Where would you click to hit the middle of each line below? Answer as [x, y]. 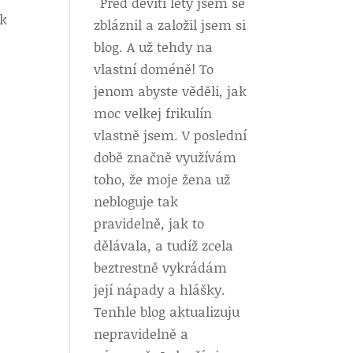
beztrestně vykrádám [161, 267]
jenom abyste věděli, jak [171, 91]
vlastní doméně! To [154, 69]
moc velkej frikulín [153, 113]
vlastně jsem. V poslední [171, 135]
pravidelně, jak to [149, 223]
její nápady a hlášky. [160, 289]
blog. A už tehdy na [154, 46]
